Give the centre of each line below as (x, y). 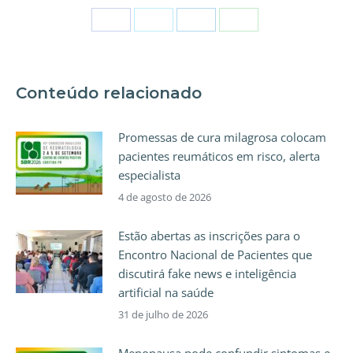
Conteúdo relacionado (109, 93)
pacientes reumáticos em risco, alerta (219, 156)
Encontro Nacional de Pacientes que (215, 255)
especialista (149, 175)
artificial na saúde (166, 293)
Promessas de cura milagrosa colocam (222, 137)
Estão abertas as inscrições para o (209, 236)
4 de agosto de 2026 (165, 197)
